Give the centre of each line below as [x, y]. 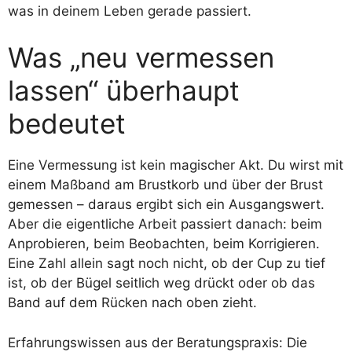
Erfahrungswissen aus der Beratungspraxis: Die [158, 342]
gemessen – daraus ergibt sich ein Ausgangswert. [166, 204]
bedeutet [67, 123]
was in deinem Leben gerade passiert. [130, 11]
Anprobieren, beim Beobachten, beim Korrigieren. [164, 244]
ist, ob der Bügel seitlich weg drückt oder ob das [161, 283]
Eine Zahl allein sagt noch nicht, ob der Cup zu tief [167, 263]
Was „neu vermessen [141, 57]
